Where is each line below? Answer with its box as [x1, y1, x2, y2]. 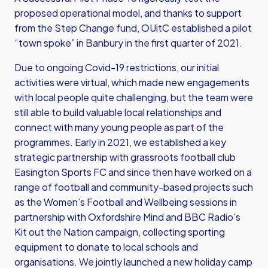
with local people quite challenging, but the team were [14, 91, 253, 103]
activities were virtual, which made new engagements [14, 76, 249, 89]
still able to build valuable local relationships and [14, 106, 221, 118]
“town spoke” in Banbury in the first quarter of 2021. [14, 36, 242, 49]
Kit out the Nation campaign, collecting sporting [14, 226, 225, 238]
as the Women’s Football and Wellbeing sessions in [14, 196, 237, 208]
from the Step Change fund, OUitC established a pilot [14, 22, 252, 34]
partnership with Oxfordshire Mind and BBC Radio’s [14, 211, 240, 223]
